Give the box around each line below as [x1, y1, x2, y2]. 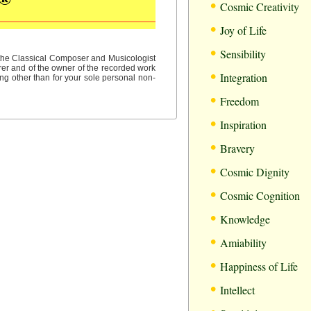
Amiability [220, 235, 267, 250]
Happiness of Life [220, 259, 298, 274]
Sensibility [220, 47, 266, 61]
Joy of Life [220, 23, 267, 37]
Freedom [220, 94, 259, 108]
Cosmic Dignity [220, 165, 289, 179]
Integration [220, 70, 267, 85]
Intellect [220, 283, 255, 297]
